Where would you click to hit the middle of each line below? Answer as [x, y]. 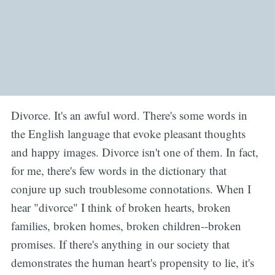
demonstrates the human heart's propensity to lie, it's [132, 263]
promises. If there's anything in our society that [120, 244]
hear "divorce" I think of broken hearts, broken [121, 207]
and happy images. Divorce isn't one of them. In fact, [134, 152]
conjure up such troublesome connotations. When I [131, 189]
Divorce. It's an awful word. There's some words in [129, 115]
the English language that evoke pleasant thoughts [128, 134]
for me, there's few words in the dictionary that [118, 171]
